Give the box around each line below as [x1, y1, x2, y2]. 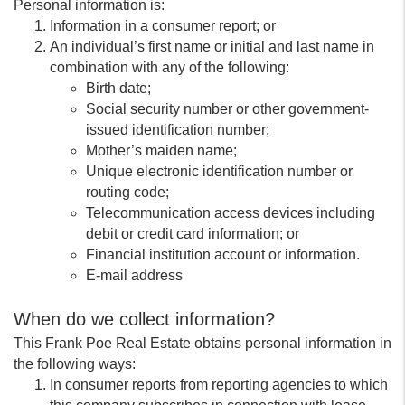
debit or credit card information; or [86, 226, 299, 241]
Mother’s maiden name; [86, 143, 237, 158]
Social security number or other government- [86, 101, 369, 117]
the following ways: [14, 356, 136, 372]
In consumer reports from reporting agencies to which [50, 377, 388, 392]
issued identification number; [86, 122, 269, 137]
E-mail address [86, 268, 183, 283]
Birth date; [86, 80, 151, 96]
